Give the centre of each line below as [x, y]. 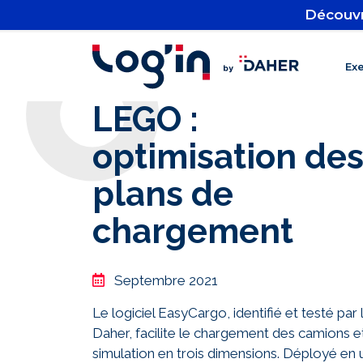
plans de [163, 194]
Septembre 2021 [166, 280]
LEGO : [145, 120]
